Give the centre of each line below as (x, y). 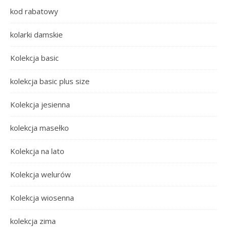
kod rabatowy (34, 11)
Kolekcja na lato (37, 151)
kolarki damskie (36, 34)
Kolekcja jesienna (40, 104)
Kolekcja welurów (41, 174)
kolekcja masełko (40, 127)
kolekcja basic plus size (50, 81)
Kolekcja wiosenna (42, 197)
